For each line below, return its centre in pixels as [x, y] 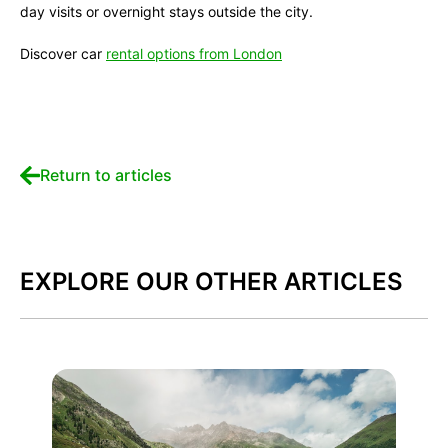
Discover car [63, 53]
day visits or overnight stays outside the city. [166, 11]
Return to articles [106, 175]
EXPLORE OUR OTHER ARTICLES [211, 281]
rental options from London [194, 53]
